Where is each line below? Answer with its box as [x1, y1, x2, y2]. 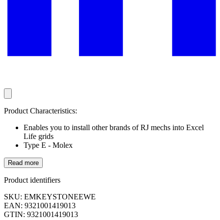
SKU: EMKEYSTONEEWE [4, 192, 96, 201]
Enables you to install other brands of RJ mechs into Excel [24, 123, 204, 132]
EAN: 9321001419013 [4, 201, 76, 210]
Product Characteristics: [4, 107, 77, 115]
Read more [8, 159, 39, 167]
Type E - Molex [24, 141, 73, 150]
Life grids [24, 132, 54, 141]
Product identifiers [4, 176, 60, 185]
